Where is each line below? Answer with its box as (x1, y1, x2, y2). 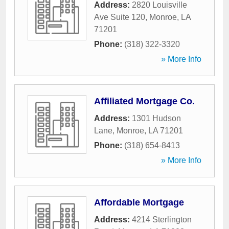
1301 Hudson (132, 114, 181, 123)
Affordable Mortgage (94, 197, 184, 208)
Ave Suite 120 (94, 13, 145, 21)
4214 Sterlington (132, 215, 192, 224)
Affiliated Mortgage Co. (94, 96, 195, 106)
